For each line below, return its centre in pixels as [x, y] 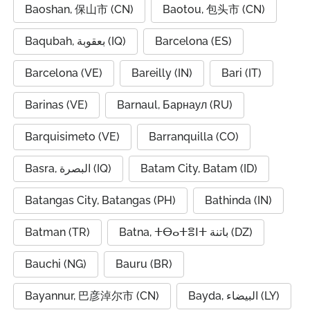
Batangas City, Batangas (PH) [100, 200]
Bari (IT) [241, 73]
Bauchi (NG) [56, 264]
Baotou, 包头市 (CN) [214, 9]
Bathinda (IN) [238, 200]
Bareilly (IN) [162, 73]
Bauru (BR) [144, 264]
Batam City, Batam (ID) [199, 168]
